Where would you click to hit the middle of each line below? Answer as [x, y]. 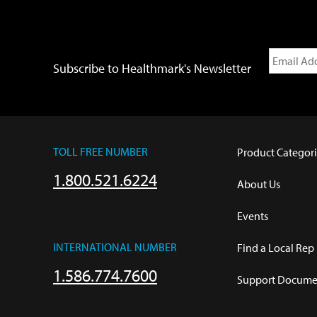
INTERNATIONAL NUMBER [115, 247]
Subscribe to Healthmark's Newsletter [152, 68]
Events [253, 215]
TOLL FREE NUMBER [100, 151]
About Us [259, 184]
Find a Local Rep [276, 247]
